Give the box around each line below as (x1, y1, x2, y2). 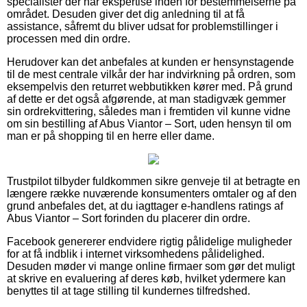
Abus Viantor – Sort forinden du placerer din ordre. (7, 212, 250, 224)
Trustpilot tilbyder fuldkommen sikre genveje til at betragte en (7, 175, 300, 187)
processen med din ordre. (7, 32, 130, 45)
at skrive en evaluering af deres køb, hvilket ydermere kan (7, 272, 286, 284)
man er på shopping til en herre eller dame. (7, 130, 214, 142)
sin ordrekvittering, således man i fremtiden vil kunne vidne (7, 105, 291, 117)
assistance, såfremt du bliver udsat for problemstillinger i (7, 20, 278, 32)
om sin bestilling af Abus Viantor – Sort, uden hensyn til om (7, 117, 291, 130)
